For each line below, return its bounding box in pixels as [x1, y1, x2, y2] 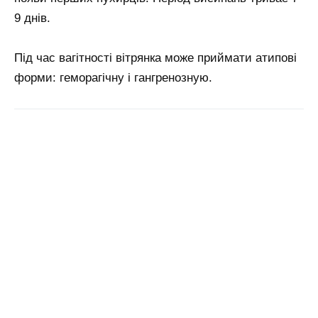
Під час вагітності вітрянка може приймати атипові [14, 51, 297, 65]
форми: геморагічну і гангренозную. [14, 71, 212, 85]
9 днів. [14, 11, 50, 25]
